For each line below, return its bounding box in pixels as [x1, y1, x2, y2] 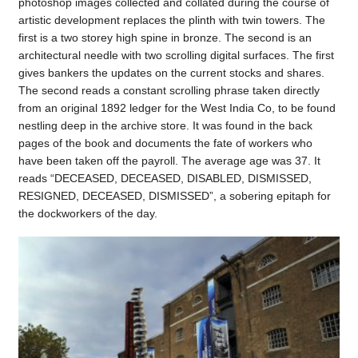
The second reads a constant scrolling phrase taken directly [18, 83, 320, 97]
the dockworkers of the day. [18, 206, 157, 220]
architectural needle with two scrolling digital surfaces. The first [18, 48, 334, 62]
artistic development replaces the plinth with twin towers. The [18, 13, 325, 26]
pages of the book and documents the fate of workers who [18, 136, 312, 149]
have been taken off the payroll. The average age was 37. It [18, 153, 320, 167]
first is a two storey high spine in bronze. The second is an [18, 30, 312, 44]
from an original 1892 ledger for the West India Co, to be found [18, 101, 336, 114]
